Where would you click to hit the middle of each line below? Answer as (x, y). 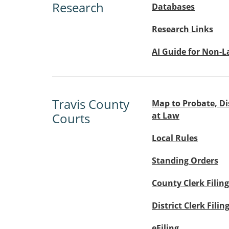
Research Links (182, 29)
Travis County (91, 104)
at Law (166, 116)
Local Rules (175, 138)
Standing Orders (185, 161)
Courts (71, 118)
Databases (173, 7)
